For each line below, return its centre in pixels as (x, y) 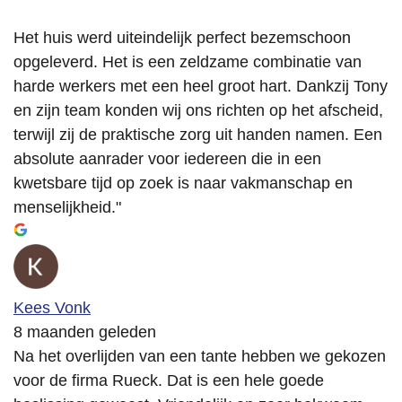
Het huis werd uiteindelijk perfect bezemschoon (182, 38)
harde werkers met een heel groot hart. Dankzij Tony (201, 87)
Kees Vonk (52, 308)
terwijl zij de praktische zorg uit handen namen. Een (198, 135)
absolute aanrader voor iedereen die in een (167, 159)
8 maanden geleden (85, 332)
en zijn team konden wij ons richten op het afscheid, (198, 111)
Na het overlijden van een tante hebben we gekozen (200, 357)
